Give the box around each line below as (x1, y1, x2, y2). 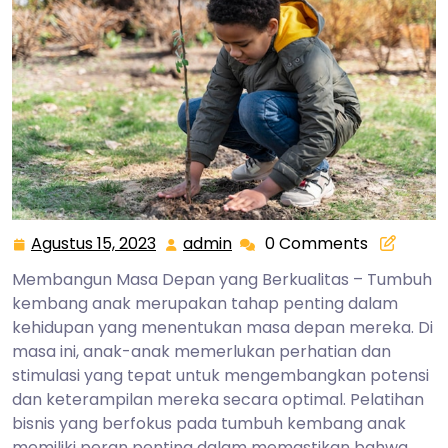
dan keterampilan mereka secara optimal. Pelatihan (12, 387, 424, 411)
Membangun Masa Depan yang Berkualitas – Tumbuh (12, 267, 432, 291)
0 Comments (265, 231, 368, 255)
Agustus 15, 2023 (31, 231, 156, 255)
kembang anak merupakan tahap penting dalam (12, 291, 398, 315)
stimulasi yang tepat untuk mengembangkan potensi (12, 363, 429, 387)
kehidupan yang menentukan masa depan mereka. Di (12, 315, 433, 339)
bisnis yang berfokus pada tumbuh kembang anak (12, 411, 406, 435)
